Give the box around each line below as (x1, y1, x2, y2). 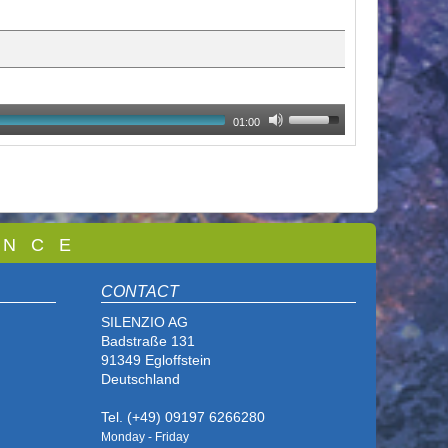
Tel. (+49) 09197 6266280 (101, 409, 265, 426)
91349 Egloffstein (101, 352, 211, 369)
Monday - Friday (101, 430, 189, 445)
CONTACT (101, 283, 179, 301)
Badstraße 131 (101, 333, 195, 350)
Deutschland (101, 371, 180, 388)
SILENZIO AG (101, 314, 192, 331)
